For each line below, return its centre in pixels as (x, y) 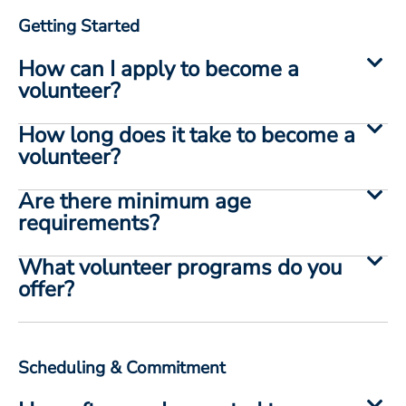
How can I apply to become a (159, 68)
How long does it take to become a (187, 135)
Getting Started (79, 26)
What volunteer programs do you (180, 267)
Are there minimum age (135, 201)
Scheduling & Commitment (122, 367)
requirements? (89, 222)
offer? (46, 289)
